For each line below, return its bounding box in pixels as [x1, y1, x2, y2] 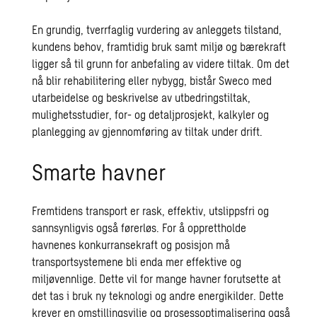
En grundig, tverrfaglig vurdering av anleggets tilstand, [32, 23, 282, 36]
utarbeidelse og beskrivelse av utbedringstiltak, [32, 91, 251, 104]
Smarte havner [32, 158, 166, 185]
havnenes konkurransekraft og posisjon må [32, 238, 231, 251]
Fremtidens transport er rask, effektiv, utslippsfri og [32, 204, 270, 217]
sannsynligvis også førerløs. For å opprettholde [32, 221, 247, 234]
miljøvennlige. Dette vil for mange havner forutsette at [32, 272, 282, 285]
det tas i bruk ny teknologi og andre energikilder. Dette [32, 289, 284, 302]
